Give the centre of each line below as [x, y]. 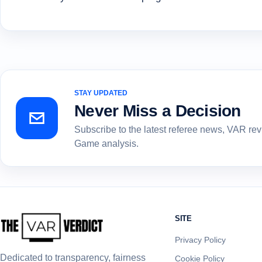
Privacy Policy [200, 240]
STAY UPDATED [101, 93]
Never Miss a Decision [158, 111]
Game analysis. [106, 144]
